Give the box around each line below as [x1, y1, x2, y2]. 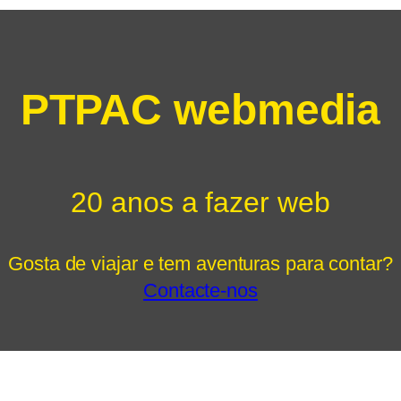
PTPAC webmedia [20, 85, 381, 133]
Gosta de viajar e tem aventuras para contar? [8, 252, 393, 275]
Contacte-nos [143, 278, 258, 302]
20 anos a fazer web [71, 185, 330, 218]
